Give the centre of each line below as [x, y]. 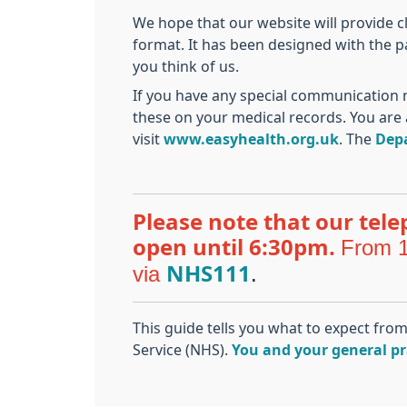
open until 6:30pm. [237, 247]
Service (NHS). [182, 349]
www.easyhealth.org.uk [251, 139]
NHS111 [208, 273]
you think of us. [186, 66]
